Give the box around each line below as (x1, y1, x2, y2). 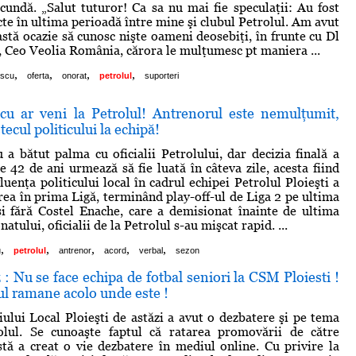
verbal (139, 245, 163, 255)
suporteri (145, 70, 179, 80)
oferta (27, 70, 49, 80)
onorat (62, 70, 87, 80)
